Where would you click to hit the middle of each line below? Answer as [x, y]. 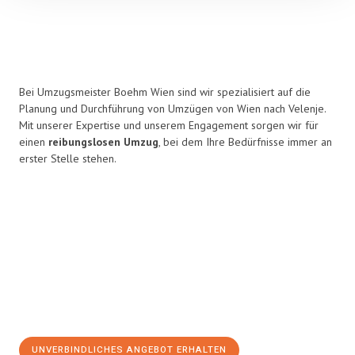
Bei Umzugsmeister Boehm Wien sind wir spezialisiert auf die [165, 92]
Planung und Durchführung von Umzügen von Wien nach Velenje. [172, 109]
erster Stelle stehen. [68, 158]
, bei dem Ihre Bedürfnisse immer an [245, 142]
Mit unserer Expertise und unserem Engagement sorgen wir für [169, 125]
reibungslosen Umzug [103, 142]
